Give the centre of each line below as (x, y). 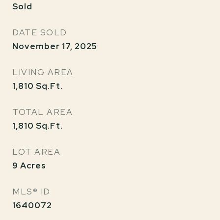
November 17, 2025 (55, 46)
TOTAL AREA (42, 112)
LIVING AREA (43, 72)
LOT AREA (36, 152)
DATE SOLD (40, 32)
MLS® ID (31, 192)
